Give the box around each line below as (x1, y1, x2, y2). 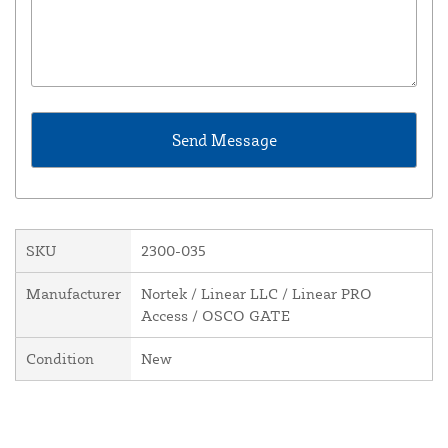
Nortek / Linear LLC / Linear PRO (141, 284, 372, 304)
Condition (26, 349, 94, 369)
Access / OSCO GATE (141, 306, 290, 326)
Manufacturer (26, 284, 121, 304)
